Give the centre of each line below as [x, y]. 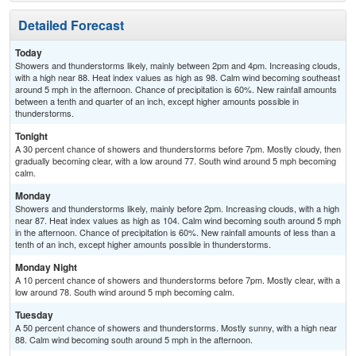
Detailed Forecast [71, 25]
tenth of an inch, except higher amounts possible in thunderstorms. [143, 244]
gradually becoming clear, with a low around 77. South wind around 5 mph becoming [176, 161]
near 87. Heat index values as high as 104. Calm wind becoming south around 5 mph [178, 221]
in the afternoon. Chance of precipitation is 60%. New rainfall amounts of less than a [175, 232]
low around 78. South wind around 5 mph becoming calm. [125, 292]
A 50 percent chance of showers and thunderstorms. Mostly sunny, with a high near [176, 328]
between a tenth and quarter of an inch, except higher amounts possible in [157, 101]
